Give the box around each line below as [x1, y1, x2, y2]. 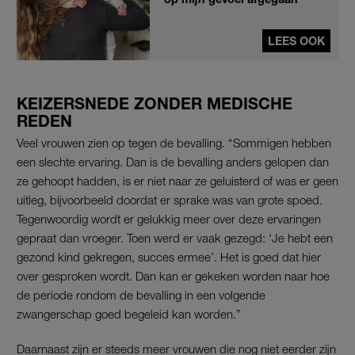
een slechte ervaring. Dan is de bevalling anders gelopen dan [17, 155, 329, 170]
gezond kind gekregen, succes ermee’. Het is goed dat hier [17, 250, 321, 265]
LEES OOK [268, 34, 325, 48]
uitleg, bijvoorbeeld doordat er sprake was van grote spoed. [17, 193, 323, 208]
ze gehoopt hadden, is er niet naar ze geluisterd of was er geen [17, 174, 338, 189]
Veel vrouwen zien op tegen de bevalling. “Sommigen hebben [17, 136, 331, 151]
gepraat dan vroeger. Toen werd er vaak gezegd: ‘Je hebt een [17, 231, 333, 246]
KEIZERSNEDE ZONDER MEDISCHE [17, 94, 292, 113]
